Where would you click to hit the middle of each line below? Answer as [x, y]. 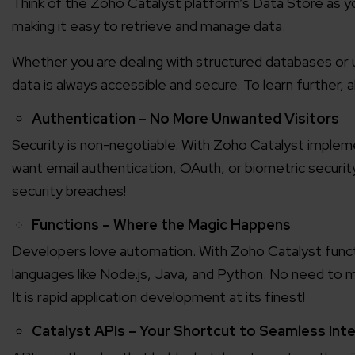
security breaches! [69, 191]
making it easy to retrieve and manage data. [149, 26]
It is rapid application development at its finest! [158, 297]
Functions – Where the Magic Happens [161, 225]
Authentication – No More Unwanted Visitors [185, 119]
